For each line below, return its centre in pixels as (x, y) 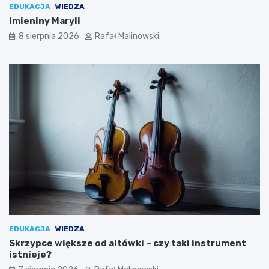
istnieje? (30, 254)
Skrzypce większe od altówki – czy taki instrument (128, 243)
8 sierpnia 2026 (49, 36)
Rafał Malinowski (127, 36)
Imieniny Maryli (45, 21)
